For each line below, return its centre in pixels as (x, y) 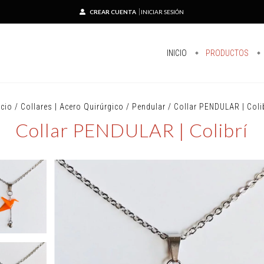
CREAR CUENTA (113, 12)
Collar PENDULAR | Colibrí (132, 130)
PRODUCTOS (227, 53)
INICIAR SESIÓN (163, 12)
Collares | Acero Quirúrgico (72, 107)
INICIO (177, 53)
